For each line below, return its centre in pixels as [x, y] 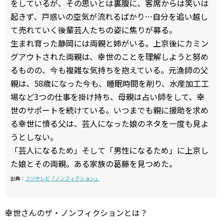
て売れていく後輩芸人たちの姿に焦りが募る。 [94, 30]
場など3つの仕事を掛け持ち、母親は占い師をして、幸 [108, 97]
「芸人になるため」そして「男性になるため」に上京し [110, 150]
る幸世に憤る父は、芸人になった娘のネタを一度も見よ [110, 123]
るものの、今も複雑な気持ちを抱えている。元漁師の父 [109, 70]
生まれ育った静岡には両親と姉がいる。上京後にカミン [110, 43]
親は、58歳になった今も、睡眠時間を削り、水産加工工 [110, 83]
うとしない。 [34, 137]
